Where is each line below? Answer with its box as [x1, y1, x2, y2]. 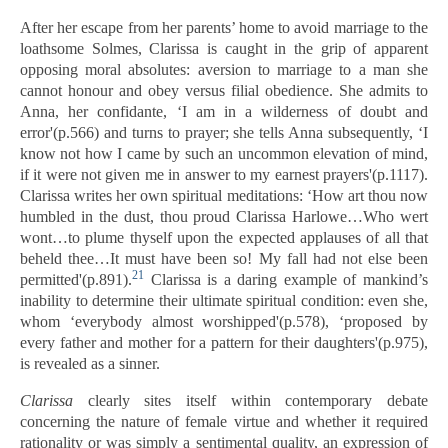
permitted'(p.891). [20, 271, 132, 288]
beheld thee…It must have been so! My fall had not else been [20, 250, 428, 267]
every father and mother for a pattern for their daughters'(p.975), [20, 334, 428, 351]
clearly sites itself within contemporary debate [73, 392, 428, 409]
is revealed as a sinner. [20, 355, 170, 372]
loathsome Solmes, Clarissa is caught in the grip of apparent [20, 40, 428, 57]
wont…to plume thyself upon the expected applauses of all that [20, 229, 428, 246]
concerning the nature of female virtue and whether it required [20, 413, 428, 430]
